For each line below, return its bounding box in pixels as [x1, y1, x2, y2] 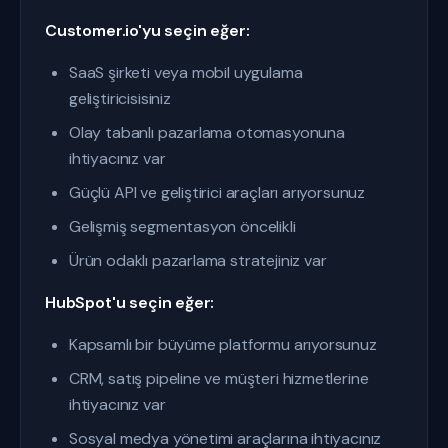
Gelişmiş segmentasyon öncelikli [69, 216, 296, 237]
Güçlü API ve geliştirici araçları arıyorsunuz [69, 182, 366, 203]
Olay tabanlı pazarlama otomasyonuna [69, 122, 345, 143]
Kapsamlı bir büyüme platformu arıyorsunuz [69, 334, 377, 355]
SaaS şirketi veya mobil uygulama [69, 62, 303, 83]
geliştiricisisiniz [69, 88, 171, 109]
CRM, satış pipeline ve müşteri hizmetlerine [69, 368, 369, 389]
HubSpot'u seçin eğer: [45, 292, 215, 313]
